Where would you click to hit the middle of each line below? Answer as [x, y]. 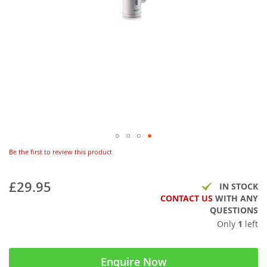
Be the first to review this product [60, 151]
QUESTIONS [234, 210]
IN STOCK [239, 186]
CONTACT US [187, 198]
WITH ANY [235, 198]
